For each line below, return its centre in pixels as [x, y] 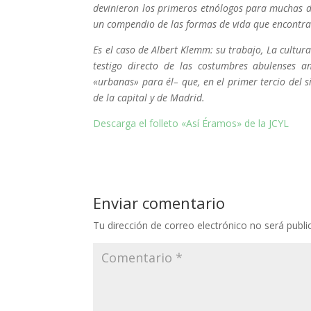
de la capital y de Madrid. [149, 98]
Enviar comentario [159, 203]
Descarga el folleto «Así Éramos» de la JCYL [191, 124]
